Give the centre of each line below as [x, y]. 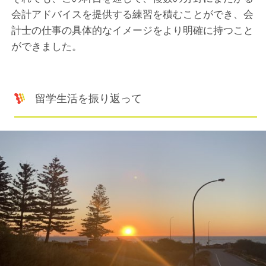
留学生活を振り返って [89, 99]
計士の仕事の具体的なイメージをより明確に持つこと [133, 31]
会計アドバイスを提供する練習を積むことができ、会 [133, 15]
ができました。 [47, 47]
